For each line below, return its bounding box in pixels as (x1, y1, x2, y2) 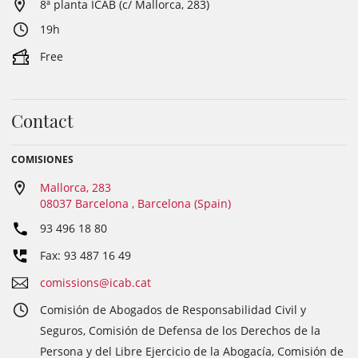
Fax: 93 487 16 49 (40, 247, 131, 263)
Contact (11, 108, 74, 133)
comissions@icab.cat (40, 274, 151, 290)
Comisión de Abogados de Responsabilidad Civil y (40, 301, 306, 317)
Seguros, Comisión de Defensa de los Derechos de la (40, 322, 320, 338)
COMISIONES (11, 152, 74, 166)
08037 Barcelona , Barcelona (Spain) (40, 195, 231, 211)
